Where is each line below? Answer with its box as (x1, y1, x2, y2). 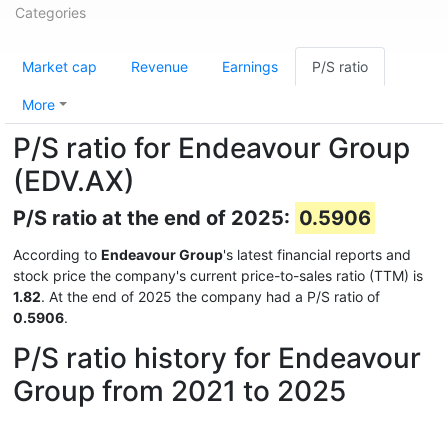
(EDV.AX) (13, 164, 135, 198)
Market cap (22, 58, 97, 75)
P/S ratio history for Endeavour (13, 341, 421, 375)
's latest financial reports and (223, 246, 411, 263)
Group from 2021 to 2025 (13, 374, 346, 408)
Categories (15, 4, 86, 21)
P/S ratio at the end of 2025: (13, 206, 295, 230)
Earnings (222, 58, 278, 75)
